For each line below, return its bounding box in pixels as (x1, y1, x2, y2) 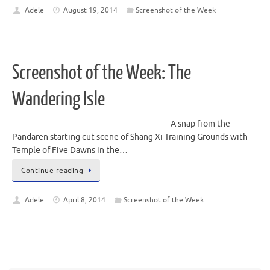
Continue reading (21, 166, 83, 176)
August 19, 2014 (63, 5, 118, 15)
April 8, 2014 (63, 195, 106, 206)
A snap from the (171, 119, 230, 130)
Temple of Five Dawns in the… (12, 145, 128, 156)
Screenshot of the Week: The (12, 62, 191, 84)
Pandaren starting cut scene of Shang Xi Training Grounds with (12, 132, 248, 143)
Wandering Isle (12, 89, 105, 111)
